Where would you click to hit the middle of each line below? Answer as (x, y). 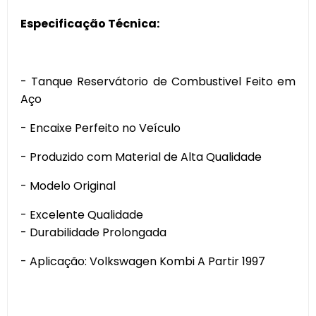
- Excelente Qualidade (82, 215)
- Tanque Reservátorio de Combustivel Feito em (158, 81)
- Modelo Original (68, 186)
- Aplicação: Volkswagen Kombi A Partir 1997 (143, 261)
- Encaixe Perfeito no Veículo (101, 128)
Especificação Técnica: (92, 24)
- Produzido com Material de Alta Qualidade (141, 157)
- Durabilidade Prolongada (93, 232)
